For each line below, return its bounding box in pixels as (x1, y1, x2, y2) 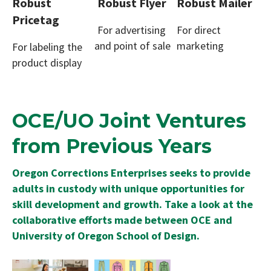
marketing (176, 38, 224, 53)
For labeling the (12, 39, 82, 54)
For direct (176, 22, 221, 37)
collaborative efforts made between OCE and (12, 212, 232, 227)
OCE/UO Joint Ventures (12, 108, 246, 132)
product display (12, 55, 82, 70)
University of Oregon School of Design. (12, 228, 200, 243)
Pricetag (12, 11, 59, 27)
